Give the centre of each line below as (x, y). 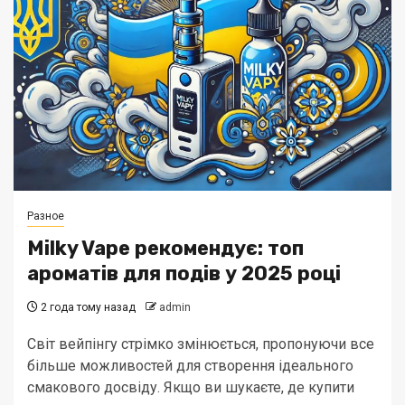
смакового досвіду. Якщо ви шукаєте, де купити (191, 387)
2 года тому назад (87, 307)
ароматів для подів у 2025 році (184, 273)
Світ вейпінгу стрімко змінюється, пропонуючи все (201, 344)
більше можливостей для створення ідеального (190, 366)
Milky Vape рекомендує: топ (165, 248)
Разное (46, 216)
